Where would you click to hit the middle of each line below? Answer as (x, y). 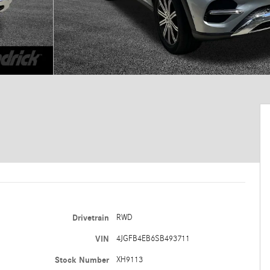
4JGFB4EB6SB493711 (153, 238)
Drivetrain (90, 218)
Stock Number (82, 260)
